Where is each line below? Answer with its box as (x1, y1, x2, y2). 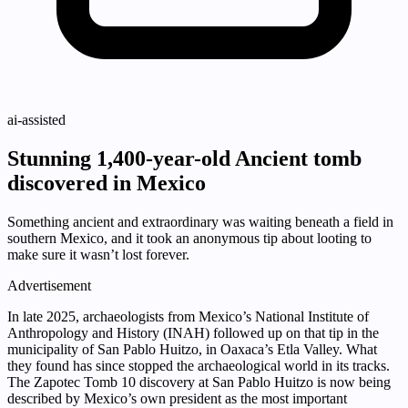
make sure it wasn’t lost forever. (7, 247, 189, 263)
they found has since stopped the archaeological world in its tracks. (7, 358, 390, 374)
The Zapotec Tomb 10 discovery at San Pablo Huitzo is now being (7, 374, 391, 391)
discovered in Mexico (7, 171, 206, 196)
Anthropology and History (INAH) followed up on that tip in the (7, 325, 379, 342)
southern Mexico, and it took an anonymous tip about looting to (7, 230, 372, 247)
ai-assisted (7, 112, 66, 128)
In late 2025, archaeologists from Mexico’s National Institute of (7, 309, 369, 325)
